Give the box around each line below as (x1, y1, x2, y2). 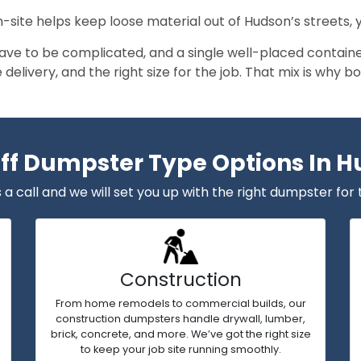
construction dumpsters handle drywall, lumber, (56, 312, 305, 326)
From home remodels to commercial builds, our (55, 297, 306, 310)
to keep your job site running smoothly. (80, 342, 281, 356)
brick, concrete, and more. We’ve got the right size (50, 327, 311, 341)
